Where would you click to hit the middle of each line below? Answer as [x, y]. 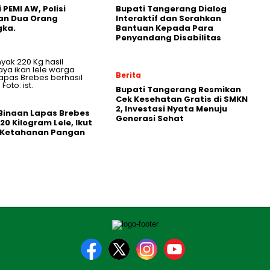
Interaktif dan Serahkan [168, 18]
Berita [128, 75]
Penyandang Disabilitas [168, 38]
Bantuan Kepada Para [165, 28]
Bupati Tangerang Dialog [171, 9]
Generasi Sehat [150, 118]
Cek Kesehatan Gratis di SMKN [182, 99]
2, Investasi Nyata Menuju [171, 109]
